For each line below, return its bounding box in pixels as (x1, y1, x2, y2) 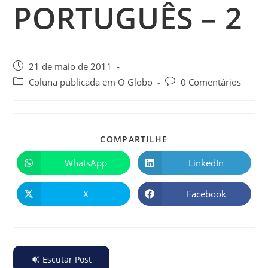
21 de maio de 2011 (29, 61, 112, 72)
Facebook (186, 187, 226, 200)
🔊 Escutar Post (31, 254, 92, 265)
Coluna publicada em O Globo (29, 77, 153, 88)
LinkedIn (188, 156, 224, 169)
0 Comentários (181, 77, 242, 88)
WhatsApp (64, 156, 107, 169)
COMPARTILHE (100, 133, 168, 145)
